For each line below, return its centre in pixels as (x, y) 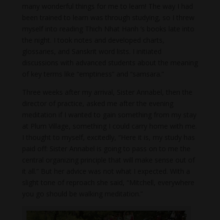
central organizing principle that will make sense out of (108, 160)
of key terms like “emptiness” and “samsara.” (93, 74)
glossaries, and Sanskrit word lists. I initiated (92, 52)
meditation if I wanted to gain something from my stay (109, 115)
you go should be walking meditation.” (82, 194)
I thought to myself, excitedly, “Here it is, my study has (108, 137)
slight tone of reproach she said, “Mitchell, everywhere (108, 183)
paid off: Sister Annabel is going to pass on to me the (106, 149)
